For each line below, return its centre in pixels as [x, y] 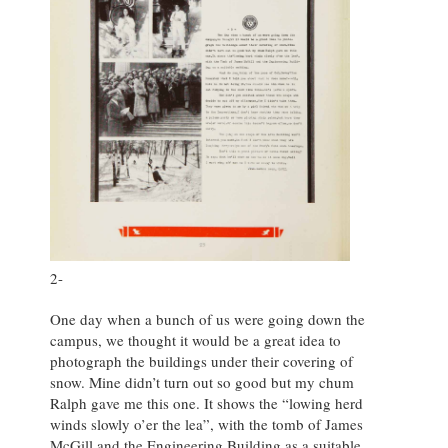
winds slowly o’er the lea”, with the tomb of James [206, 424]
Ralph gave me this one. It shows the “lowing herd [206, 403]
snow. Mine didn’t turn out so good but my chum [202, 382]
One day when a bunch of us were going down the [207, 319]
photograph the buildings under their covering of [201, 361]
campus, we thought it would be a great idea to [195, 340]
